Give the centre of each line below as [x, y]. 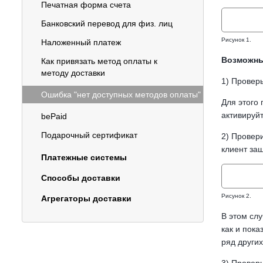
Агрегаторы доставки [86, 198]
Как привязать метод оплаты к [99, 61]
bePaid [54, 116]
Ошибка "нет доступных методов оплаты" [121, 95]
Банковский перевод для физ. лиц [107, 23]
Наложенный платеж [81, 42]
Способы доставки [81, 178]
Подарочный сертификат [89, 135]
